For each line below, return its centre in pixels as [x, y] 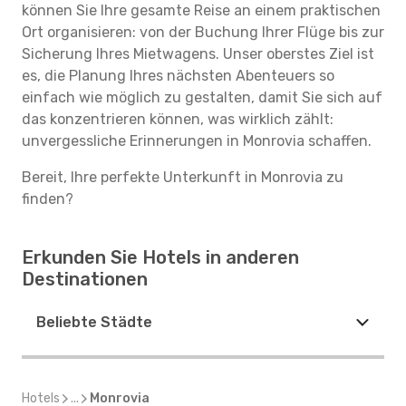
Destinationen [85, 279]
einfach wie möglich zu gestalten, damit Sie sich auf [202, 97]
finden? [48, 199]
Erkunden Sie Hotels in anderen [160, 257]
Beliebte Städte [94, 322]
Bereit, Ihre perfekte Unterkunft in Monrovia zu [183, 177]
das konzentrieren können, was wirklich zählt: [178, 119]
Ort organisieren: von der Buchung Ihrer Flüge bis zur [203, 32]
